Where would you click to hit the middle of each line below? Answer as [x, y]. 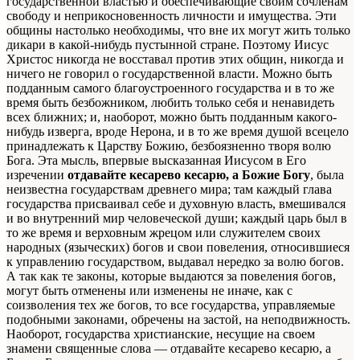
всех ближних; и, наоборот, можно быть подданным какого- [172, 117]
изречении [37, 174]
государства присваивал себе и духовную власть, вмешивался [176, 203]
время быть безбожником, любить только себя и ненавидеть [170, 102]
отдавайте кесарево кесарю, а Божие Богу [189, 174]
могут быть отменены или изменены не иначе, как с [149, 290]
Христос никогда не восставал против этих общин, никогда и [175, 59]
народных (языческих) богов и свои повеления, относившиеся [178, 247]
